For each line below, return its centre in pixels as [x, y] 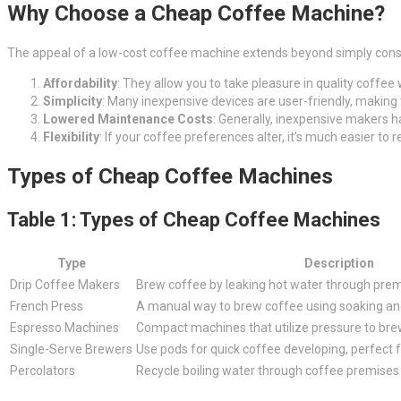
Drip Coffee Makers [65, 284]
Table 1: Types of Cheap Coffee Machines [194, 219]
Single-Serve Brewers [71, 349]
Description [339, 263]
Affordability [80, 84]
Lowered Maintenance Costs [128, 119]
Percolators [43, 370]
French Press [47, 306]
